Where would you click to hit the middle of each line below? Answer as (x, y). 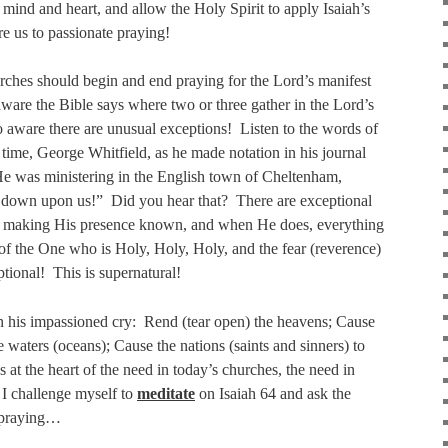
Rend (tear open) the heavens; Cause (259, 321)
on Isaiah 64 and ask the (273, 393)
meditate (166, 393)
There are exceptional (304, 201)
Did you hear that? (169, 201)
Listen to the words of (309, 129)
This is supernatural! (117, 273)
